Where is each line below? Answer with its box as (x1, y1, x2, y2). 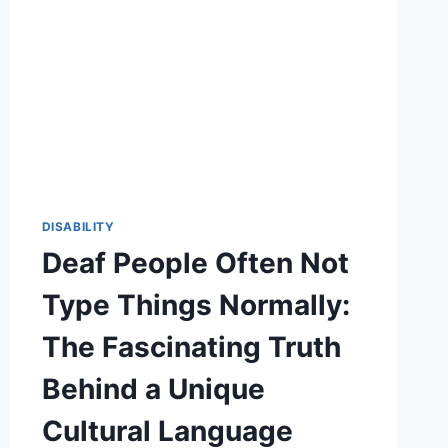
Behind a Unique (41, 371, 265, 406)
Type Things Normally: (41, 287, 350, 322)
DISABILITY (41, 218, 115, 234)
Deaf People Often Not (41, 245, 349, 280)
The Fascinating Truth (41, 329, 341, 364)
